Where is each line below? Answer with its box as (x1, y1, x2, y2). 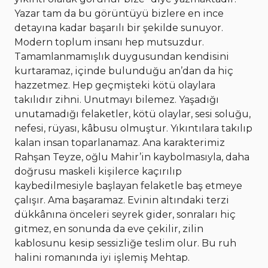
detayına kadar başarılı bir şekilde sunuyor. (14, 22, 223, 34)
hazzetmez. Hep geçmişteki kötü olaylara (14, 80, 215, 92)
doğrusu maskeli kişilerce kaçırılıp (14, 166, 182, 178)
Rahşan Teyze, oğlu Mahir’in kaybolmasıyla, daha (14, 151, 249, 163)
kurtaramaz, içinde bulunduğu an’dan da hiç (14, 65, 233, 77)
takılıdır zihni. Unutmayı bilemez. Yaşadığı (14, 94, 219, 106)
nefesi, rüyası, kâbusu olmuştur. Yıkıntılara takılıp (14, 123, 252, 135)
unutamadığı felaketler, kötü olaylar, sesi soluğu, (14, 108, 251, 120)
